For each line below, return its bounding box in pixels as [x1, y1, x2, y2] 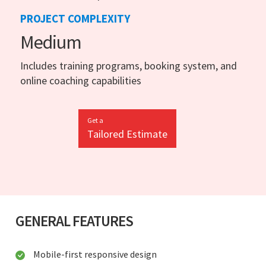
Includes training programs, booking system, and [20, 58, 237, 72]
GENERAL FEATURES [15, 211, 133, 230]
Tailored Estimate [87, 126, 167, 141]
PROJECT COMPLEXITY [20, 11, 130, 26]
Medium [20, 30, 81, 54]
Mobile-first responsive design [33, 248, 157, 260]
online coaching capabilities [20, 73, 141, 87]
